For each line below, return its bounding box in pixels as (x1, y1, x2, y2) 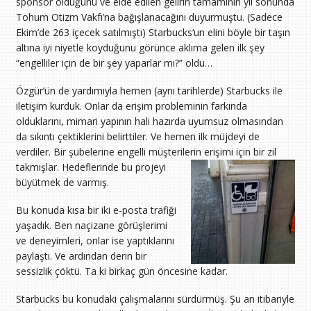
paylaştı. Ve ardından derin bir (15, 249, 146, 262)
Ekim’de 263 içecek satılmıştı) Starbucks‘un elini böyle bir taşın (15, 25, 290, 39)
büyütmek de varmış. (15, 175, 109, 189)
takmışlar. (15, 160, 62, 174)
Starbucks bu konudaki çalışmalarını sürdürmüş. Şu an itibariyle (15, 292, 294, 306)
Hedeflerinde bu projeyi (61, 160, 166, 174)
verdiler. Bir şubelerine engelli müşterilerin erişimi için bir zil (15, 144, 276, 158)
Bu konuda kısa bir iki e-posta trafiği (15, 203, 176, 217)
